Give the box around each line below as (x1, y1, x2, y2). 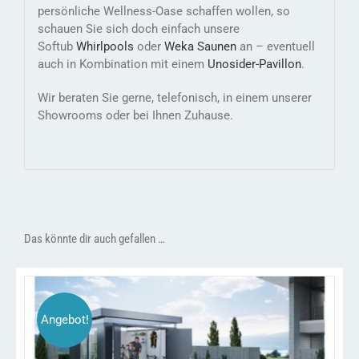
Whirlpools (75, 39, 134, 54)
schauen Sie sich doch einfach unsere (37, 22, 240, 37)
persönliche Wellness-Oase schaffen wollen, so (37, 4, 290, 19)
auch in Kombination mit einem (37, 57, 208, 72)
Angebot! (40, 313, 89, 328)
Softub (37, 39, 76, 54)
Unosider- (207, 57, 259, 72)
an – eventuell (236, 39, 315, 54)
